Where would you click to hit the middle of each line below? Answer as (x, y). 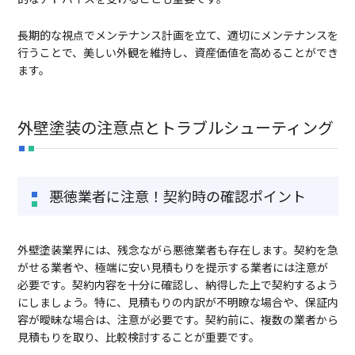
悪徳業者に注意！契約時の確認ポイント (177, 196)
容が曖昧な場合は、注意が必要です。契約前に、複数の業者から (177, 320)
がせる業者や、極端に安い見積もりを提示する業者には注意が (172, 267)
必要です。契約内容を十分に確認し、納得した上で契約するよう (177, 285)
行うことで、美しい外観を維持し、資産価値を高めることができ (177, 53)
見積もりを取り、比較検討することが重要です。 (138, 337)
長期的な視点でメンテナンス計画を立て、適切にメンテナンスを (177, 35)
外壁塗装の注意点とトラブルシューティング (175, 128)
